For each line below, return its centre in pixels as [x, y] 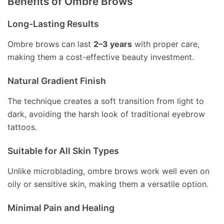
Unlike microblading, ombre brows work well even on [108, 171]
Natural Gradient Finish [57, 81]
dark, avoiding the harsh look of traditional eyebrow [106, 114]
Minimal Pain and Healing [61, 207]
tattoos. [22, 127]
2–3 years [113, 44]
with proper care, [166, 44]
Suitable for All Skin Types [63, 150]
